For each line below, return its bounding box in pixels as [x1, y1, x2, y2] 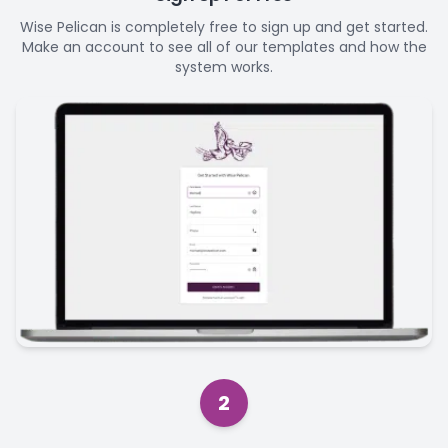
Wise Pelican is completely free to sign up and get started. [20, 17, 428, 37]
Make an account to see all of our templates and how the [21, 37, 427, 57]
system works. [175, 57, 273, 77]
